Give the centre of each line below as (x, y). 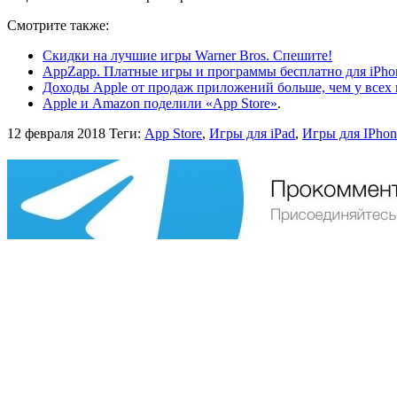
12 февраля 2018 (56, 133)
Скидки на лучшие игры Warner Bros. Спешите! (187, 55)
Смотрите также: (58, 25)
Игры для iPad (252, 133)
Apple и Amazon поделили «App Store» (160, 103)
